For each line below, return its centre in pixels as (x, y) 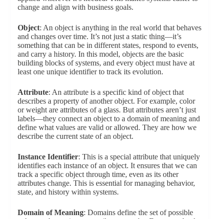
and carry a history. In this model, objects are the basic (100, 54)
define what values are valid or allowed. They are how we (107, 127)
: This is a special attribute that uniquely (139, 156)
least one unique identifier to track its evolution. (90, 71)
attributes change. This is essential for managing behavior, (106, 183)
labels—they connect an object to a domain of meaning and (109, 118)
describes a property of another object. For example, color (106, 101)
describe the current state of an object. (75, 136)
